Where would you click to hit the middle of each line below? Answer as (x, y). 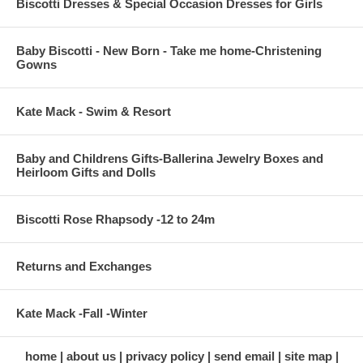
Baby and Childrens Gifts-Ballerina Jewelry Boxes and (170, 159)
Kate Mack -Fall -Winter (82, 314)
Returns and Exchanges (84, 267)
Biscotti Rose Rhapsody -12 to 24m (115, 220)
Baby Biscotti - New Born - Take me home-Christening (169, 51)
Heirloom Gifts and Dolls (86, 173)
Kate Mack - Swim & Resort (94, 112)
